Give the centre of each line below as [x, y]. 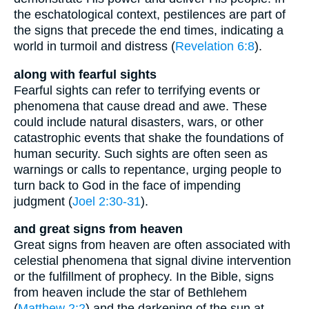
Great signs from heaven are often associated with [152, 245]
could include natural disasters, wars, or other [139, 122]
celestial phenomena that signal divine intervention [152, 261]
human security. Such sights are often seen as [141, 153]
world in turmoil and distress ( [94, 47]
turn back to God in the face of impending [127, 185]
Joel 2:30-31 [107, 201]
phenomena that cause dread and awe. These [140, 106]
